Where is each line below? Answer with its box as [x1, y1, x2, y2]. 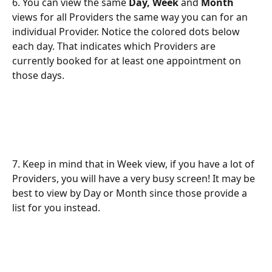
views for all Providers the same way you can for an [12, 10, 250, 24]
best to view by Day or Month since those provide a [12, 186, 250, 200]
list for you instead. [12, 200, 100, 214]
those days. [12, 68, 64, 82]
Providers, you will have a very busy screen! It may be [12, 171, 257, 185]
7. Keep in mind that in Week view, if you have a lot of [12, 157, 257, 171]
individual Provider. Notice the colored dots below [12, 24, 242, 38]
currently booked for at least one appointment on [12, 53, 243, 67]
